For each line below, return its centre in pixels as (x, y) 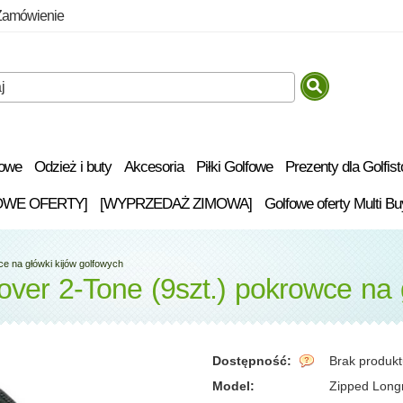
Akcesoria (154, 166)
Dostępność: (254, 360)
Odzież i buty (73, 166)
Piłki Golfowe (234, 166)
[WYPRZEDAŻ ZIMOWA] (175, 203)
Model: (233, 385)
